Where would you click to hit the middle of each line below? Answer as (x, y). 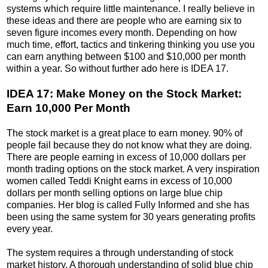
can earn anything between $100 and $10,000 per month (126, 56)
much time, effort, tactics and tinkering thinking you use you (131, 44)
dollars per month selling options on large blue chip (115, 193)
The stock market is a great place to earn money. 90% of (124, 133)
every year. (30, 229)
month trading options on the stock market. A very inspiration (133, 169)
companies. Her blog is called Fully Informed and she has (128, 205)
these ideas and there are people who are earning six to (124, 20)
